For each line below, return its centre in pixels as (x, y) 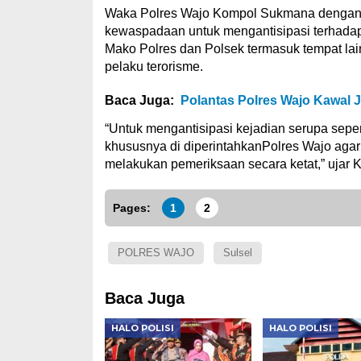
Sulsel (237, 253)
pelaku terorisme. (154, 67)
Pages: (131, 208)
